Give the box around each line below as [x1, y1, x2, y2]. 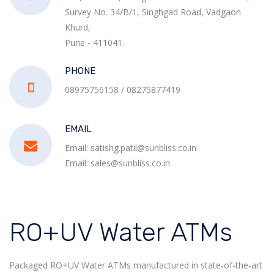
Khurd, [65, 21, 91, 33]
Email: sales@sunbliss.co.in [65, 157, 170, 169]
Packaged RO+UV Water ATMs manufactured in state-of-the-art [9, 259, 262, 271]
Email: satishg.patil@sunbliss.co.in [65, 142, 196, 154]
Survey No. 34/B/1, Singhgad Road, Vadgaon [65, 6, 241, 18]
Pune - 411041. [65, 37, 124, 48]
